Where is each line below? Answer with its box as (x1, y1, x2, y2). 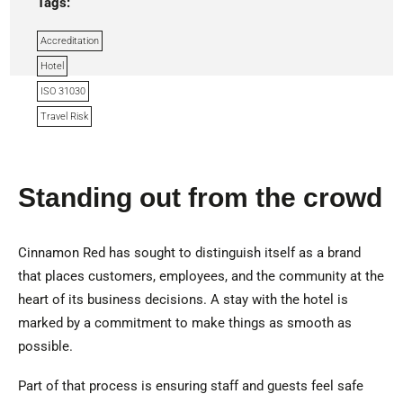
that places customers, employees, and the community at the (17, 268, 384, 284)
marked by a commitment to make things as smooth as (17, 315, 352, 331)
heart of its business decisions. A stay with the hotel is (17, 291, 348, 308)
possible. (17, 338, 73, 354)
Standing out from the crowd (17, 183, 382, 212)
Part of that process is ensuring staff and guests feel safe (17, 378, 363, 394)
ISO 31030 (40, 85, 86, 97)
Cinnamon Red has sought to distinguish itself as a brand (17, 245, 361, 261)
